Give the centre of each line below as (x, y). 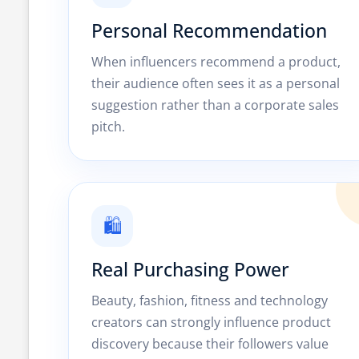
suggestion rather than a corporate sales (215, 105)
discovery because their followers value (210, 344)
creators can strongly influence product (211, 322)
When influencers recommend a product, (216, 62)
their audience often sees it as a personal (216, 83)
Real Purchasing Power (190, 269)
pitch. (108, 127)
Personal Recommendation (209, 30)
